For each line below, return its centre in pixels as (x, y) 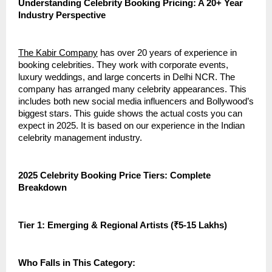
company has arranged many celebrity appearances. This (132, 90)
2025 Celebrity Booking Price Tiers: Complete (114, 176)
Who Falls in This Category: (77, 263)
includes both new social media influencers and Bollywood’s (136, 102)
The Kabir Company (58, 53)
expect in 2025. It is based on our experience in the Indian (131, 126)
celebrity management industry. (80, 138)
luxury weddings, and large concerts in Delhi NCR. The (127, 77)
